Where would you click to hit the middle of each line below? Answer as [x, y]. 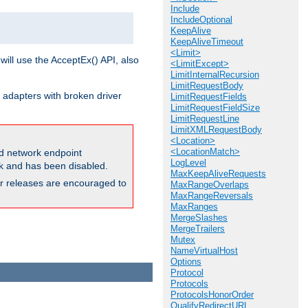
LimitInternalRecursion [215, 75]
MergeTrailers [198, 229]
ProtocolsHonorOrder [212, 295]
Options [186, 262]
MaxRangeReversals [212, 196]
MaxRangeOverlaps [210, 185]
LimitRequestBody [207, 86]
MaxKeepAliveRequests [218, 174]
